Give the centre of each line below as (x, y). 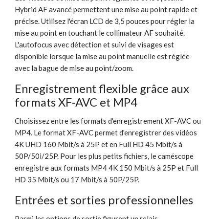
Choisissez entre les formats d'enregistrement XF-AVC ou (108, 120)
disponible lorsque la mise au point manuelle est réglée (102, 56)
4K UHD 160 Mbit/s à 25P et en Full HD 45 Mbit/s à (99, 144)
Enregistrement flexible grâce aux (102, 88)
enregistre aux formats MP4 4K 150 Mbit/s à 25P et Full (106, 167)
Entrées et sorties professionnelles (104, 199)
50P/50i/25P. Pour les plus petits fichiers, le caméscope (104, 156)
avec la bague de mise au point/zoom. (74, 68)
